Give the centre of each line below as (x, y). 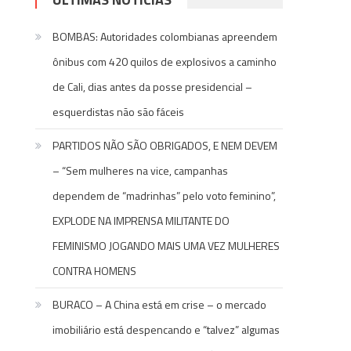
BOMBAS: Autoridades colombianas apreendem (165, 36)
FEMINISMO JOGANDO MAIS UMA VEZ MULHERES (166, 246)
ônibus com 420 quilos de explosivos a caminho (165, 62)
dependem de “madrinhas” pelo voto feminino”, (165, 195)
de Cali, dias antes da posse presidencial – (153, 87)
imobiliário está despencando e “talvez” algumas (166, 329)
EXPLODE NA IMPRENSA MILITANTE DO (141, 221)
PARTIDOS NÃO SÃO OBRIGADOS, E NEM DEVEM (165, 145)
